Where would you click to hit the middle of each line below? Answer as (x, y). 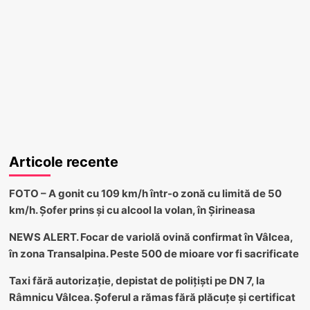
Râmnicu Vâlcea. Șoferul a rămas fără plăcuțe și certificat (152, 297)
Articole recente (63, 162)
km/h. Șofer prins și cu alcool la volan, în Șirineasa (132, 210)
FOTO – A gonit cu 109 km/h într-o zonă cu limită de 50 (145, 193)
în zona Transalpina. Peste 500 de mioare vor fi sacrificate (154, 253)
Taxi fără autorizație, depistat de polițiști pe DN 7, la (137, 280)
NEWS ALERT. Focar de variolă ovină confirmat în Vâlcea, (151, 237)
